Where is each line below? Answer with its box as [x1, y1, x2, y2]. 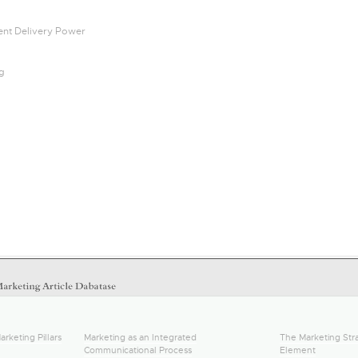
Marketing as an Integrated [84, 332, 197, 343]
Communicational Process [84, 344, 192, 356]
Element [280, 344, 316, 356]
